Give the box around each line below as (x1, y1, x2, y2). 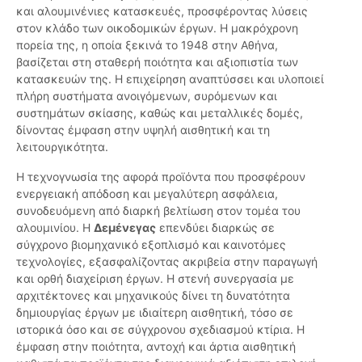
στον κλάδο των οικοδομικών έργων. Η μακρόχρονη (16, 21, 298, 36)
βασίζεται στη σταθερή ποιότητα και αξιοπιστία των (16, 55, 298, 69)
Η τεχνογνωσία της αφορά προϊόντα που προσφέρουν (16, 170, 305, 184)
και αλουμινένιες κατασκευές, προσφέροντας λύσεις (16, 4, 308, 19)
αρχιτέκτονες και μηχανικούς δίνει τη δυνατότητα (16, 288, 290, 303)
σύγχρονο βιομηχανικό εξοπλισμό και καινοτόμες (16, 238, 286, 252)
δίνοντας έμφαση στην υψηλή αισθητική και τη (16, 123, 270, 137)
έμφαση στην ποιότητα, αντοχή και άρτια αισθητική (16, 339, 296, 354)
